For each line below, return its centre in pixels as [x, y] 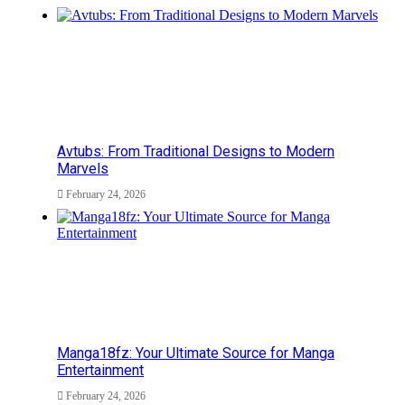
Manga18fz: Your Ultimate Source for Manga [196, 353]
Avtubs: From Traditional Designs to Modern [196, 152]
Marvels [83, 169]
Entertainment [100, 371]
